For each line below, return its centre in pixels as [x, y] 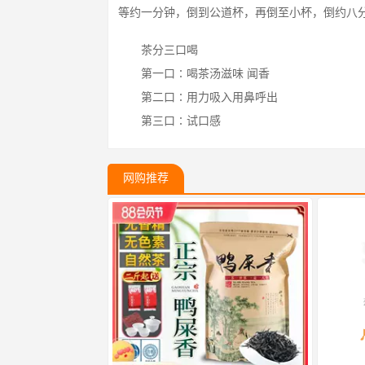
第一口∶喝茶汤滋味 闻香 [205, 74]
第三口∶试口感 [181, 121]
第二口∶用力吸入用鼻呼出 [209, 97]
